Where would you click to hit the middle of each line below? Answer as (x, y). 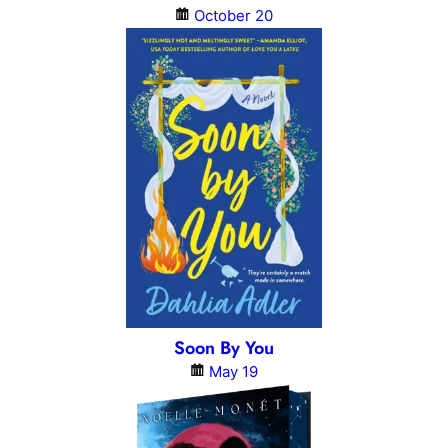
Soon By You (224, 348)
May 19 (233, 372)
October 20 (233, 15)
